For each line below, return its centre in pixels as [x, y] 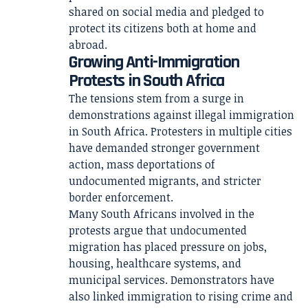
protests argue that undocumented [158, 230]
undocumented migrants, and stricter [165, 181]
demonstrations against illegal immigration [181, 115]
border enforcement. [121, 197]
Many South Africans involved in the [162, 214]
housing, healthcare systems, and [155, 263]
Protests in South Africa [146, 81]
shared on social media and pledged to [166, 12]
